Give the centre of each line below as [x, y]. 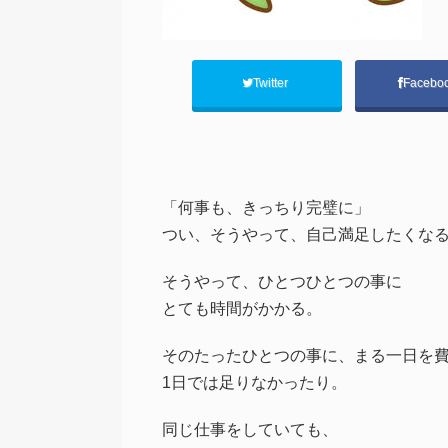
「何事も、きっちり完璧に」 [266, 207]
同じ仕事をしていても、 [250, 429]
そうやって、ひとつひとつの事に [282, 281]
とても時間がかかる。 [242, 308]
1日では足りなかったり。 [254, 382]
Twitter [272, 83]
